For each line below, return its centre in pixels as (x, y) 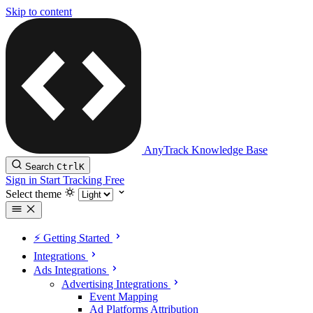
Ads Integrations (70, 270)
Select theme (34, 194)
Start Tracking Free (82, 180)
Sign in (23, 180)
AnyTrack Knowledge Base (206, 150)
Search (39, 167)
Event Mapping (124, 297)
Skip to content (39, 12)
